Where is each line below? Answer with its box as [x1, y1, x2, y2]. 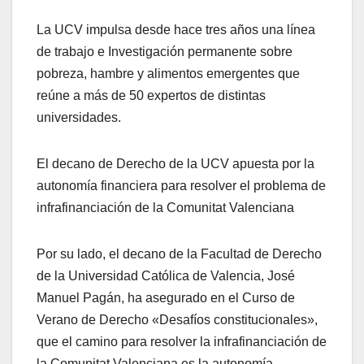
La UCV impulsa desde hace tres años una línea [37, 23, 315, 37]
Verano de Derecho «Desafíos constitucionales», [37, 313, 318, 327]
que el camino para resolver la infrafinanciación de [37, 335, 327, 349]
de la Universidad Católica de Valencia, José [37, 269, 295, 284]
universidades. [37, 110, 121, 125]
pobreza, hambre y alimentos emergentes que [37, 67, 300, 81]
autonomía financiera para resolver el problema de [37, 179, 326, 193]
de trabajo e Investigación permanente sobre [37, 45, 292, 59]
